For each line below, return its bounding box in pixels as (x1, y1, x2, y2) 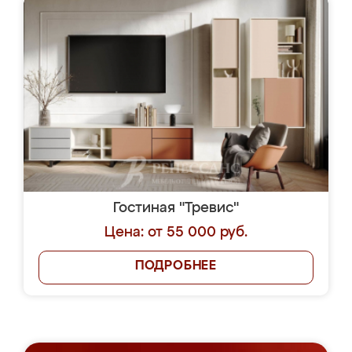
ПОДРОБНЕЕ (134, 260, 218, 273)
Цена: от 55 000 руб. (104, 225, 247, 240)
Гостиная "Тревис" (113, 201, 239, 215)
